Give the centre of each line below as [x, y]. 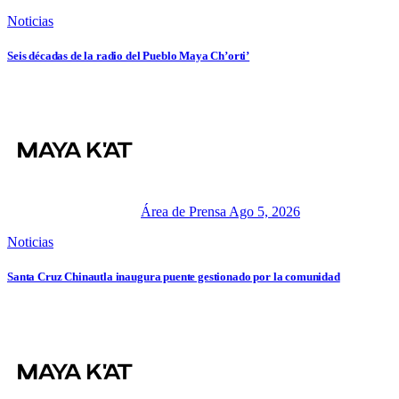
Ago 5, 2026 [265, 212]
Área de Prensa [185, 212]
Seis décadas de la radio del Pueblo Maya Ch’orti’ [129, 56]
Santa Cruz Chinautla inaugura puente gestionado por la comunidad [174, 277]
